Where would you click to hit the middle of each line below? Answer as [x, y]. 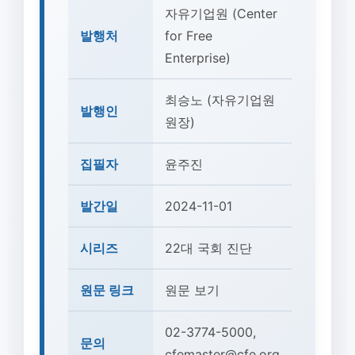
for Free [189, 36]
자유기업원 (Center [221, 13]
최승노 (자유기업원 [220, 100]
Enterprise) [198, 58]
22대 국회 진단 [208, 248]
